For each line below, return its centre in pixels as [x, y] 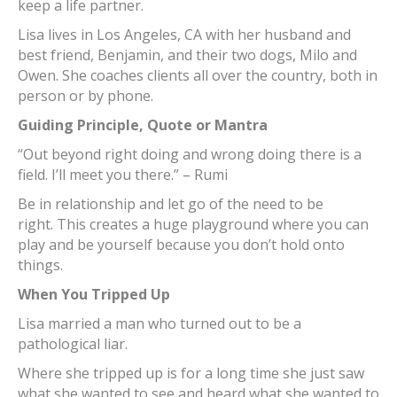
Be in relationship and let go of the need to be [171, 204]
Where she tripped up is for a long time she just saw [191, 374]
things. [40, 265]
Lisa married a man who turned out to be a [160, 324]
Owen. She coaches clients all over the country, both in [198, 76]
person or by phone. [86, 96]
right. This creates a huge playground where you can [193, 225]
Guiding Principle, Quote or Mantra [143, 125]
